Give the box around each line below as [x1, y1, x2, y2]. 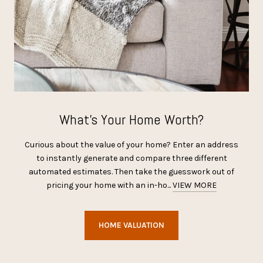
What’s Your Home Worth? [59, 110, 204, 129]
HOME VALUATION [99, 220, 164, 230]
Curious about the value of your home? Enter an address [25, 140, 238, 150]
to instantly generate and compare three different [36, 153, 227, 163]
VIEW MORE [173, 180, 217, 190]
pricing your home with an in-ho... [46, 180, 173, 190]
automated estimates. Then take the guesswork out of [29, 167, 234, 177]
